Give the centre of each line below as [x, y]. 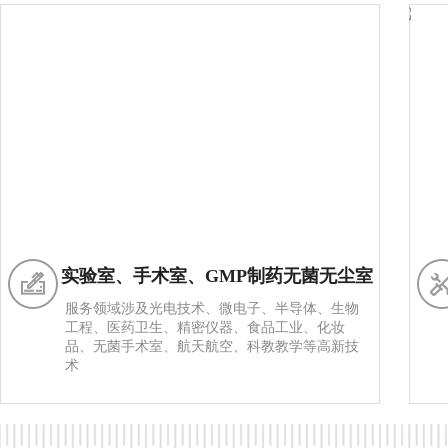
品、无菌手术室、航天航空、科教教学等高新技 [212, 346]
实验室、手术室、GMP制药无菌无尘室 [217, 276]
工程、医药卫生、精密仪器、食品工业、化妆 [205, 327]
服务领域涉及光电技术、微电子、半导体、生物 [212, 308]
